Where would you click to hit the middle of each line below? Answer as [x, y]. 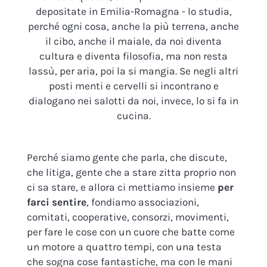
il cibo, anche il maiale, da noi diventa [133, 41]
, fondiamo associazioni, [142, 202]
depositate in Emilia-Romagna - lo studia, [133, 12]
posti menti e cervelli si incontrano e [133, 86]
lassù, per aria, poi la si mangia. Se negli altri [133, 71]
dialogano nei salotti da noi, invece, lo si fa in [133, 101]
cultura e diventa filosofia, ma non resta [133, 56]
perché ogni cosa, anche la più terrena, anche [133, 27]
